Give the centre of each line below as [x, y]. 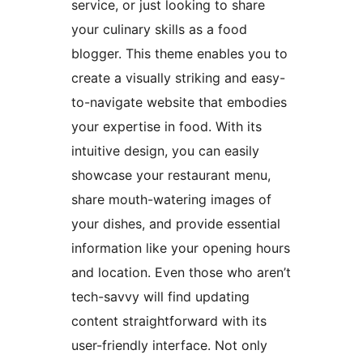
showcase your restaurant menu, [171, 175]
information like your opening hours [181, 248]
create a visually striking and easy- [178, 77]
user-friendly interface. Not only [169, 345]
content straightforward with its [169, 320]
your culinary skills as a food [159, 29]
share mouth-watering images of [171, 199]
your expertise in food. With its [167, 126]
